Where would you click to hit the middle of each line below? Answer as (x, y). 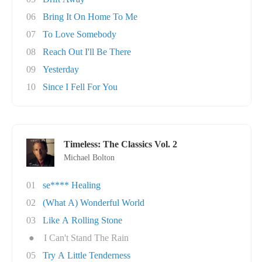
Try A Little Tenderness (87, 255)
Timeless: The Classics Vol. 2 (120, 144)
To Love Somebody (80, 34)
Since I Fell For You (80, 87)
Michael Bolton (89, 158)
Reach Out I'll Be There (87, 52)
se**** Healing (72, 185)
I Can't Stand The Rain (86, 238)
